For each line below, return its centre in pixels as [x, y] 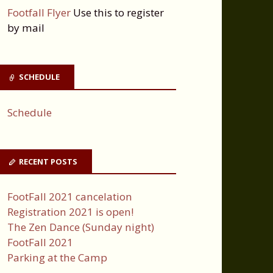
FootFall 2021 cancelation [70, 197]
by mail [26, 28]
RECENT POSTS [48, 161]
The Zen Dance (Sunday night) [81, 227]
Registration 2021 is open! [71, 212]
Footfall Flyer [39, 13]
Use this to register [118, 13]
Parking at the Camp [58, 258]
